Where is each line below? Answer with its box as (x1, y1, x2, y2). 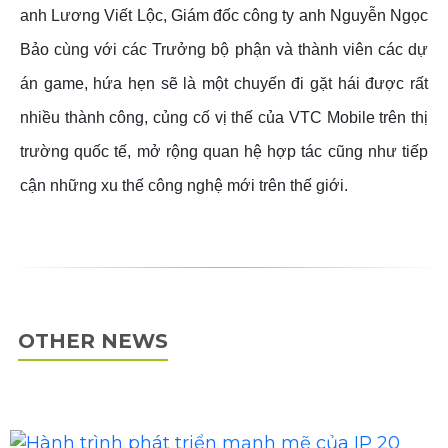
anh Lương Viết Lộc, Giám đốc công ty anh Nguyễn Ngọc (20, 7, 428, 24)
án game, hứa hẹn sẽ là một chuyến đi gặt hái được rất (20, 75, 428, 92)
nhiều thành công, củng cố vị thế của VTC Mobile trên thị (20, 109, 428, 126)
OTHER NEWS (18, 329, 168, 353)
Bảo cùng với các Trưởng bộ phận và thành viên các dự (20, 41, 428, 58)
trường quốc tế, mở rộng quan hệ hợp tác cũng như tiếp (20, 143, 428, 160)
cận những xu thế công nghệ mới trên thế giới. (20, 177, 348, 194)
